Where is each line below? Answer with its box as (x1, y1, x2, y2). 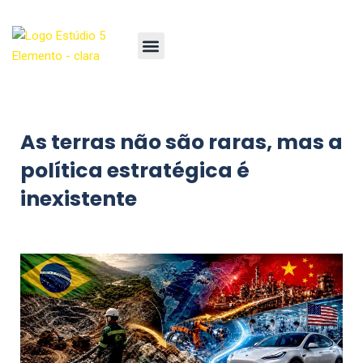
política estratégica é (20, 156, 250, 185)
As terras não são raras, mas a (20, 128, 343, 156)
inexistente (20, 185, 137, 213)
